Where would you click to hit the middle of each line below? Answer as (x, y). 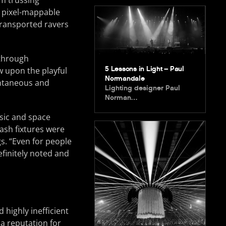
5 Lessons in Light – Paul (145, 69)
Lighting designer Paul (143, 88)
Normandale (125, 79)
